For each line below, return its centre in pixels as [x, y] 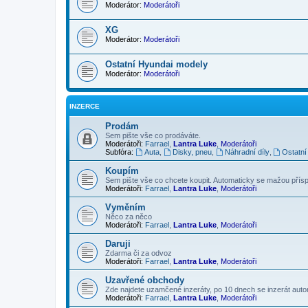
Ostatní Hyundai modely [156, 64]
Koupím [122, 170]
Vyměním [125, 207]
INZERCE [85, 106]
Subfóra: [119, 152]
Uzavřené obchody [145, 280]
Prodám [122, 126]
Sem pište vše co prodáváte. [153, 135]
